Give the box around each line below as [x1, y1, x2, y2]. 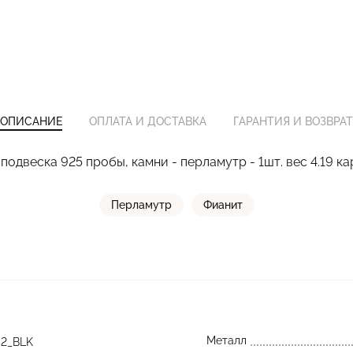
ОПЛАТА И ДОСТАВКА [89, 115, 206, 128]
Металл [206, 334, 247, 347]
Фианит [203, 199, 243, 211]
